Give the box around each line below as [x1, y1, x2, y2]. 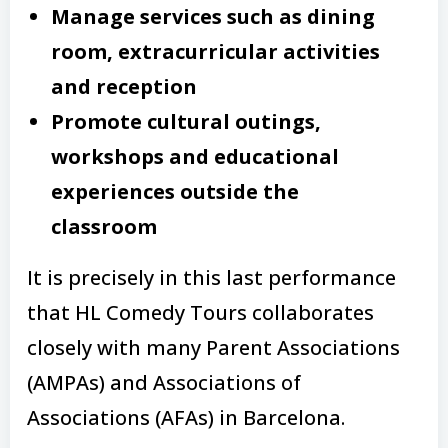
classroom [51, 213, 157, 240]
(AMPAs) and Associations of [27, 369, 301, 396]
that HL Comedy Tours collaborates [27, 299, 374, 326]
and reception [51, 73, 197, 100]
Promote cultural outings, [51, 108, 321, 135]
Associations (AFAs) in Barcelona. [27, 404, 345, 431]
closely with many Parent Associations [27, 334, 400, 361]
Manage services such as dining [51, 3, 375, 30]
